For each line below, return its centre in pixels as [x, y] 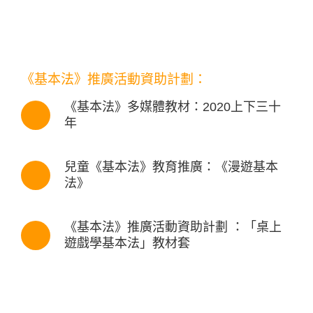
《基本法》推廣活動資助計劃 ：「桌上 [173, 227]
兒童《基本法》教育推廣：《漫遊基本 [171, 167]
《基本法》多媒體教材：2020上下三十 [172, 107]
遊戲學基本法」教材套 [127, 243]
